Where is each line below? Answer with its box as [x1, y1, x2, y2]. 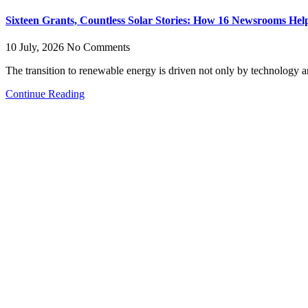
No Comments [67, 41, 130, 54]
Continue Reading [5, 88, 85, 100]
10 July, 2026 [5, 41, 67, 54]
